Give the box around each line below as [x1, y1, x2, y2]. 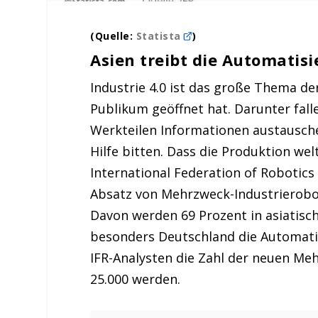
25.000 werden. [90, 270, 181, 287]
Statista [136, 28, 185, 43]
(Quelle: [90, 28, 136, 43]
